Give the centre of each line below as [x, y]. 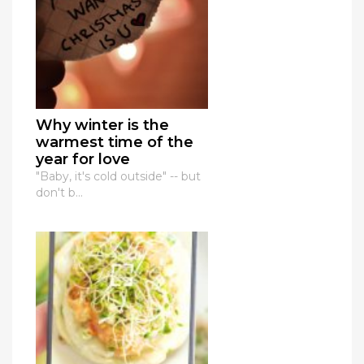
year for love [83, 160]
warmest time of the [115, 143]
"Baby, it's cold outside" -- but [118, 177]
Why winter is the [102, 126]
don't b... [59, 193]
